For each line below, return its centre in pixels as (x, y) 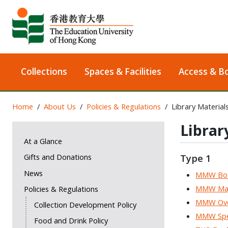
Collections (44, 72)
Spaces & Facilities (123, 72)
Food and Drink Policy (71, 221)
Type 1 (195, 158)
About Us (60, 107)
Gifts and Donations (58, 157)
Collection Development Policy (85, 204)
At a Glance (43, 141)
